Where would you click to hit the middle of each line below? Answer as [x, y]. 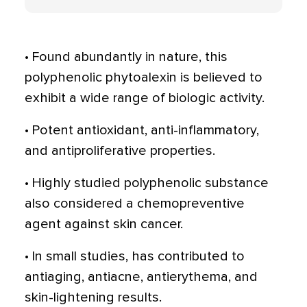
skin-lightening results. [93, 297]
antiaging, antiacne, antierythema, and [141, 277]
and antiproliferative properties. [120, 151]
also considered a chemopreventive [135, 204]
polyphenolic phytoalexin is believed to [144, 77]
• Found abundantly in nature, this [126, 57]
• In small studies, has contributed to [135, 256]
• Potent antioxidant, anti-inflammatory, [142, 130]
